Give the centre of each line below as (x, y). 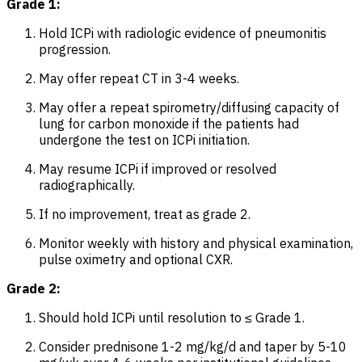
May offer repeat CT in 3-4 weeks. (139, 78)
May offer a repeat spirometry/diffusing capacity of (189, 107)
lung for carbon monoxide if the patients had (169, 123)
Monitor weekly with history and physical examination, (196, 243)
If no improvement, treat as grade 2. (145, 214)
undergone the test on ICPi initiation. (144, 139)
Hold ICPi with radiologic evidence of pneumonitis (183, 33)
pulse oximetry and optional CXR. (136, 259)
